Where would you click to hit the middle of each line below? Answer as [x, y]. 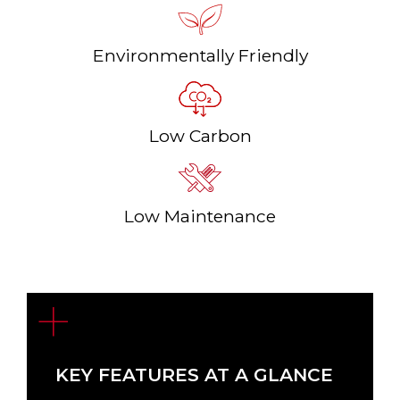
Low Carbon [200, 135]
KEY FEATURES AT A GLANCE [194, 374]
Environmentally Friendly [200, 55]
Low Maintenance [200, 216]
